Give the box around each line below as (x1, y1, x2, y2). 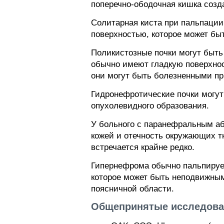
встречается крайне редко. (91, 142, 194, 152)
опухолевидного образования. (91, 101, 209, 110)
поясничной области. (91, 184, 174, 193)
